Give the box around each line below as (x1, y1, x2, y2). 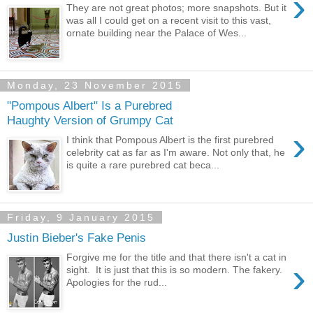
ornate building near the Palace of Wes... (66, 27, 247, 39)
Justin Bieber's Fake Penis (7, 230, 146, 245)
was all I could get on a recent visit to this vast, (66, 15, 272, 27)
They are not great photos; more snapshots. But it (66, 2, 287, 14)
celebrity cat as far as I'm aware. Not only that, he (66, 147, 286, 159)
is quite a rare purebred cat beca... (66, 159, 220, 171)
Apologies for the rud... (66, 277, 168, 289)
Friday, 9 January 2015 (7, 212, 155, 224)
